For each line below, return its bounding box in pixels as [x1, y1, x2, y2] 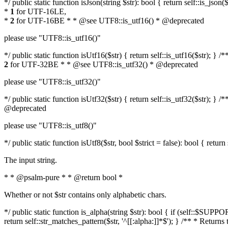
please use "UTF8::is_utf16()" [4, 34, 101, 42]
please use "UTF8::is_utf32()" [4, 77, 101, 86]
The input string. [4, 156, 57, 164]
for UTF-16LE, [14, 7, 66, 16]
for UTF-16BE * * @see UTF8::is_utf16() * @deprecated [14, 16, 204, 25]
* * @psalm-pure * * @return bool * [4, 173, 123, 182]
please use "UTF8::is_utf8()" [4, 121, 97, 130]
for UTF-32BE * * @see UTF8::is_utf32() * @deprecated [8, 60, 198, 69]
